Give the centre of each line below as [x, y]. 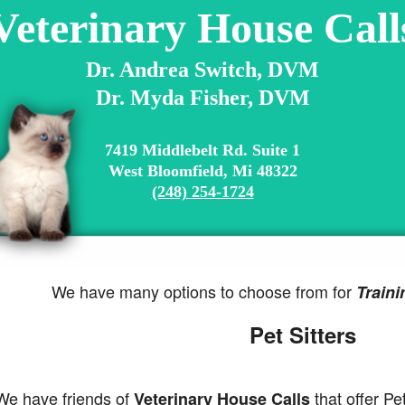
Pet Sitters [299, 334]
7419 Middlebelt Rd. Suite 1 [202, 150]
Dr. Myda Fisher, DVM [202, 98]
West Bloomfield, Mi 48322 [202, 171]
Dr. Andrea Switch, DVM [202, 70]
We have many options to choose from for [204, 291]
